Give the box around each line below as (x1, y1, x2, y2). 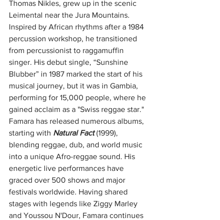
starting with (9, 129, 53, 137)
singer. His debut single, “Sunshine (9, 58, 130, 67)
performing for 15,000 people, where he (9, 93, 148, 102)
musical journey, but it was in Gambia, (9, 82, 140, 90)
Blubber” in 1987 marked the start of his (9, 70, 144, 79)
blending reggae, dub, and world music (9, 140, 144, 149)
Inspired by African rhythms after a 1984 (9, 23, 146, 31)
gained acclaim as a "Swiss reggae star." (9, 105, 146, 114)
